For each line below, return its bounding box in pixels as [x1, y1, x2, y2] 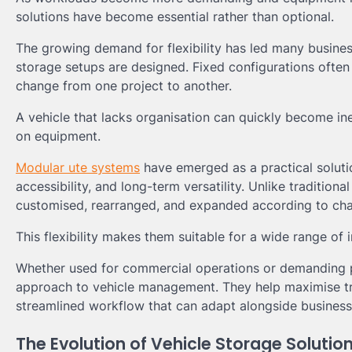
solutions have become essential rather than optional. [16, 9, 334, 24]
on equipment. [16, 128, 101, 144]
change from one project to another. [16, 78, 232, 93]
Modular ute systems [16, 159, 140, 175]
